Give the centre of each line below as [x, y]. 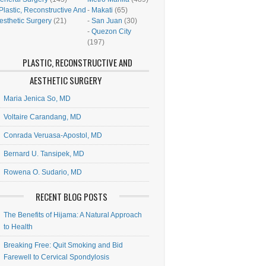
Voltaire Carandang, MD [42, 117]
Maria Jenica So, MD [37, 99]
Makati [102, 10]
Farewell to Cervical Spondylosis [56, 257]
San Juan [107, 21]
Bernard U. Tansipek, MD [44, 154]
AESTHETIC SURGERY [66, 80]
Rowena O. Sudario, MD [42, 172]
